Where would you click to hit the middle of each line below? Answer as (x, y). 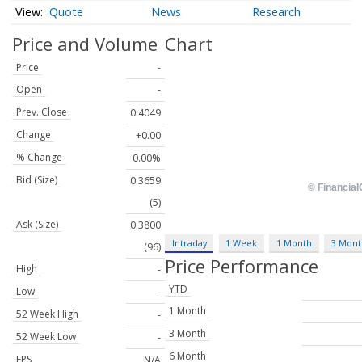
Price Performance (242, 265)
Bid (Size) (37, 180)
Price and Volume (85, 44)
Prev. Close (42, 112)
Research (277, 12)
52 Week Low (46, 337)
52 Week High (47, 314)
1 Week (242, 242)
